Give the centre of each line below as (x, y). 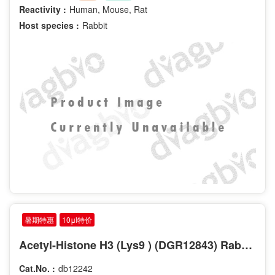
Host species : (49, 25)
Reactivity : (43, 9)
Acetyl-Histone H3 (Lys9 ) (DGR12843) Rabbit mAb (247, 245)
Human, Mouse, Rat (108, 9)
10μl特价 (77, 220)
